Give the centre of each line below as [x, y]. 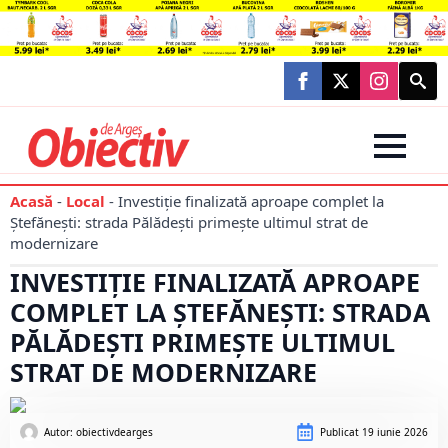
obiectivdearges [114, 432]
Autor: [60, 432]
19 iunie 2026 [393, 432]
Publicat [339, 432]
